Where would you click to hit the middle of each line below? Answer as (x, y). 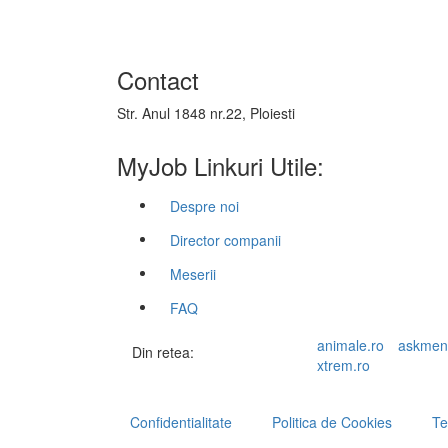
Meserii (193, 274)
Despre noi (204, 206)
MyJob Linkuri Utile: (220, 165)
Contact (158, 79)
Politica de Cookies (332, 422)
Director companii (225, 240)
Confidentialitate (181, 422)
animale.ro (350, 345)
